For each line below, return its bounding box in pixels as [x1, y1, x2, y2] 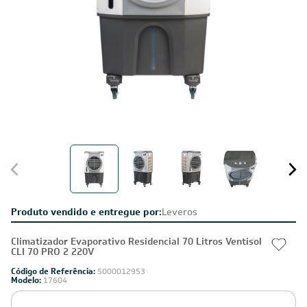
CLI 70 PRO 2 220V [11, 245, 94, 258]
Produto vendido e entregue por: [11, 206, 162, 218]
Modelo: [11, 275, 43, 286]
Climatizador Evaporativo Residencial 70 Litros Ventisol [11, 235, 262, 247]
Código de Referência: [11, 266, 97, 277]
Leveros [162, 206, 197, 218]
